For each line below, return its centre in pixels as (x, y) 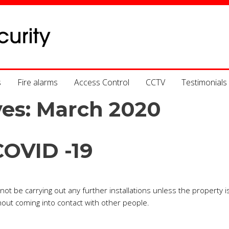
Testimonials (204, 82)
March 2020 (99, 109)
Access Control (102, 82)
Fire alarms (38, 82)
